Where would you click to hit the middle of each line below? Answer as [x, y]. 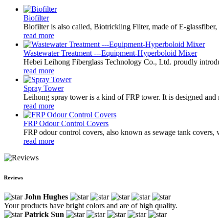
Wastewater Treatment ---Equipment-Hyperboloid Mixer [110, 53]
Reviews [13, 177]
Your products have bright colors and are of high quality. [91, 205]
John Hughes [46, 197]
